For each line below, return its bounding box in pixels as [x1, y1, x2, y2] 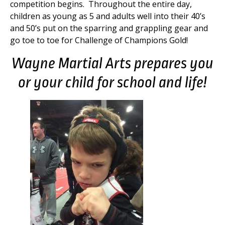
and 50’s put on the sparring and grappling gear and [10, 23, 208, 34]
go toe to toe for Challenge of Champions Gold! [10, 35, 188, 46]
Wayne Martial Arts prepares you [12, 54, 213, 72]
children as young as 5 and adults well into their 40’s [10, 11, 205, 22]
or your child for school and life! [18, 73, 207, 91]
